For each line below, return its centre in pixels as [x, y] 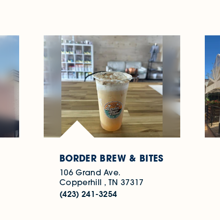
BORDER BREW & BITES [111, 158]
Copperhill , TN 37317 [101, 182]
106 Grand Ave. [90, 173]
